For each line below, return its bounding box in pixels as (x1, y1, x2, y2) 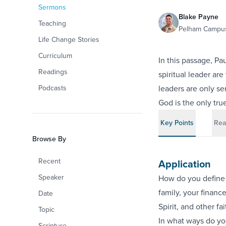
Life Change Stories (38, 34, 99, 44)
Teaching (38, 18, 66, 28)
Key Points (160, 118, 194, 128)
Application (158, 156, 211, 171)
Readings (38, 67, 68, 77)
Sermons (38, 2, 66, 12)
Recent (38, 156, 61, 166)
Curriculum (38, 50, 72, 61)
